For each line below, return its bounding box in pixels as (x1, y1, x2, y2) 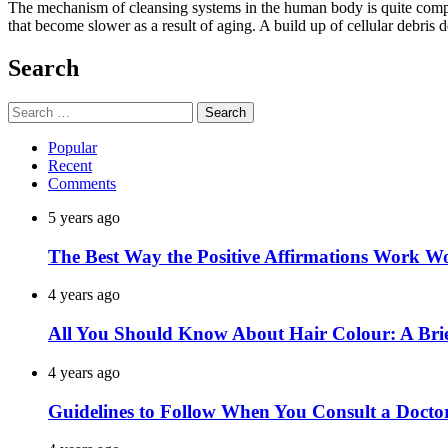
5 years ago (48, 209, 120, 227)
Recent (48, 157, 92, 175)
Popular (48, 139, 97, 157)
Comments (48, 175, 116, 193)
